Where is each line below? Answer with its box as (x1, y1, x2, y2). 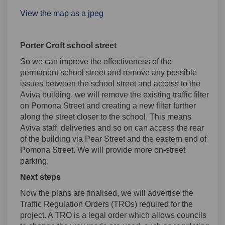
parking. (20, 157, 49, 166)
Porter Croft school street (20, 41, 117, 50)
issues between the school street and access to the (20, 79, 200, 88)
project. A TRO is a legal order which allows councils (20, 211, 206, 220)
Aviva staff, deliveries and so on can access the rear (20, 124, 204, 133)
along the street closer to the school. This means (20, 113, 191, 122)
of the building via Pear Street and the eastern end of (20, 135, 206, 144)
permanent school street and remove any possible (20, 68, 197, 77)
